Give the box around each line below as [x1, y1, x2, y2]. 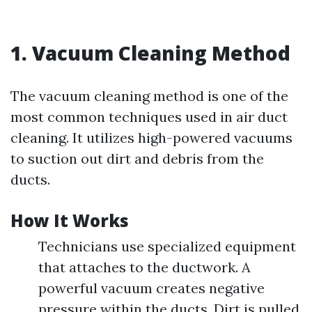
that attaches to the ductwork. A [38, 258, 251, 276]
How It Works [10, 209, 129, 232]
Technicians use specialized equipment [38, 237, 296, 255]
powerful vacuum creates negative [38, 279, 265, 297]
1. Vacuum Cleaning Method [10, 40, 290, 66]
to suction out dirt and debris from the [10, 150, 264, 167]
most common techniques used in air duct [10, 108, 288, 125]
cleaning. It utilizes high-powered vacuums [10, 129, 292, 146]
